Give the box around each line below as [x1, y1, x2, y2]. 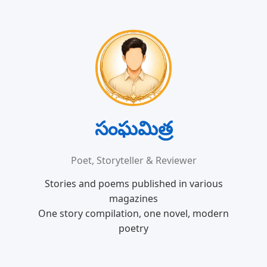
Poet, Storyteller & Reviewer [70, 154, 197, 167]
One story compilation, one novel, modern [38, 207, 229, 220]
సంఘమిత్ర [94, 115, 173, 141]
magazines [109, 192, 158, 205]
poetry [119, 222, 148, 235]
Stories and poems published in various [44, 177, 223, 190]
